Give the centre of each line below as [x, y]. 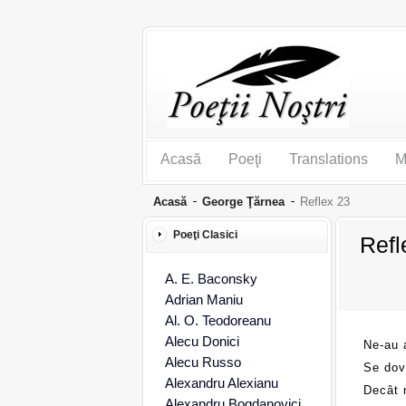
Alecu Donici [202, 341]
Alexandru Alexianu [221, 383]
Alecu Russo [203, 362]
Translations [328, 159]
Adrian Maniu [203, 300]
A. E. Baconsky [211, 279]
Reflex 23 [324, 202]
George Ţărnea [243, 202]
